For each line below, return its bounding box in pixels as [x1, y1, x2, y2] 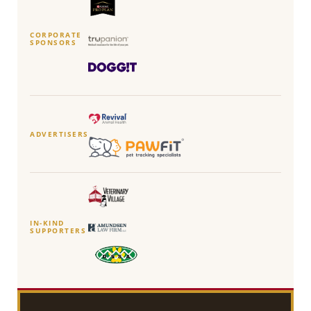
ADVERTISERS [30, 129, 89, 139]
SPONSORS [30, 38, 76, 48]
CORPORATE [30, 31, 82, 40]
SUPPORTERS [30, 226, 86, 236]
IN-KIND [30, 219, 65, 228]
